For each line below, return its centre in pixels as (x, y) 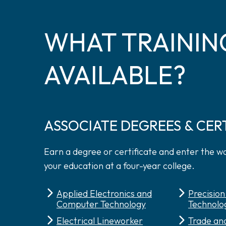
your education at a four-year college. (119, 166)
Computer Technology (101, 204)
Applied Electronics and (104, 193)
